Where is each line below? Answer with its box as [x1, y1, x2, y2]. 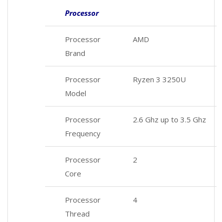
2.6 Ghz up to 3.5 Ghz [133, 114, 206, 124]
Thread [65, 208, 90, 219]
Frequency [65, 128, 101, 138]
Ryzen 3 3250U [133, 74, 186, 84]
